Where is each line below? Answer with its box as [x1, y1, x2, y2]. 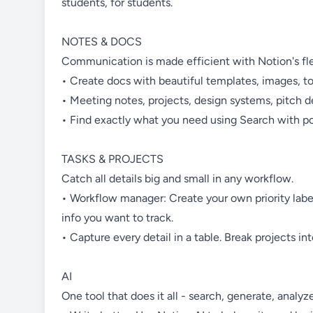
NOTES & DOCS [61, 35, 142, 49]
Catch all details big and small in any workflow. [61, 172, 293, 186]
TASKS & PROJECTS [61, 152, 163, 166]
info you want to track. [61, 211, 173, 225]
